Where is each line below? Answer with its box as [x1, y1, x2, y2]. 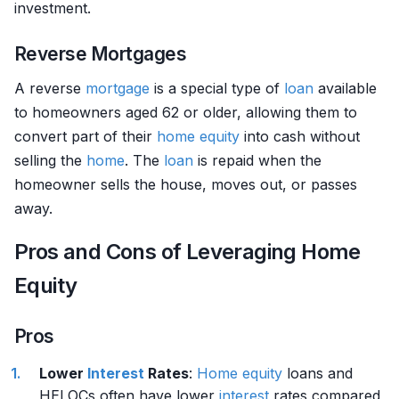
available [313, 79, 377, 97]
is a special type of [150, 79, 284, 97]
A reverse [14, 79, 85, 97]
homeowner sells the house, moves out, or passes [14, 175, 357, 193]
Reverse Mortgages [14, 43, 187, 65]
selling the [14, 151, 86, 169]
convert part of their [14, 127, 157, 145]
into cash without [240, 127, 360, 145]
